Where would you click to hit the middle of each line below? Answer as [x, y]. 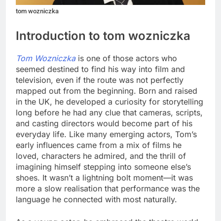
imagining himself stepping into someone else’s [103, 166]
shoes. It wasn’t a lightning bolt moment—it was [104, 177]
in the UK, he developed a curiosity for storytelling [110, 101]
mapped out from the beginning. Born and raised [107, 91]
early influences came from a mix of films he [99, 145]
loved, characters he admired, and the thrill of [101, 156]
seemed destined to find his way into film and [100, 69]
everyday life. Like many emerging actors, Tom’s [106, 134]
